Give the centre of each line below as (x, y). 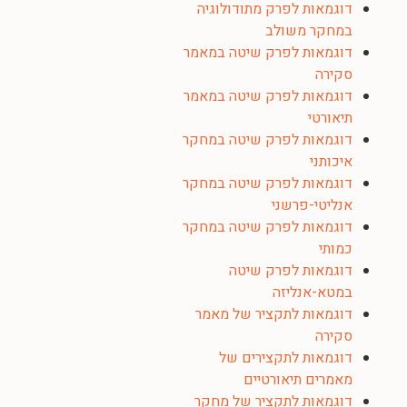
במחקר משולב (309, 31)
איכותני (331, 162)
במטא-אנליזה (313, 293)
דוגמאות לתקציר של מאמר (274, 314)
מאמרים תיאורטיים (298, 380)
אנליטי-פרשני (312, 205)
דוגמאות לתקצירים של (286, 358)
